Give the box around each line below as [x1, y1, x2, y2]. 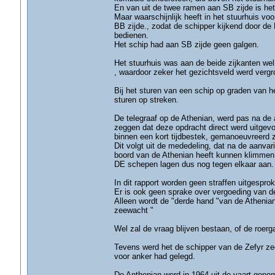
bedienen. [114, 31, 149, 40]
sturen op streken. [114, 95, 179, 104]
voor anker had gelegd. [114, 252, 195, 261]
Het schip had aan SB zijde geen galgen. [114, 40, 259, 49]
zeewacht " [114, 206, 153, 215]
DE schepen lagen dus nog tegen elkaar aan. [114, 160, 274, 169]
